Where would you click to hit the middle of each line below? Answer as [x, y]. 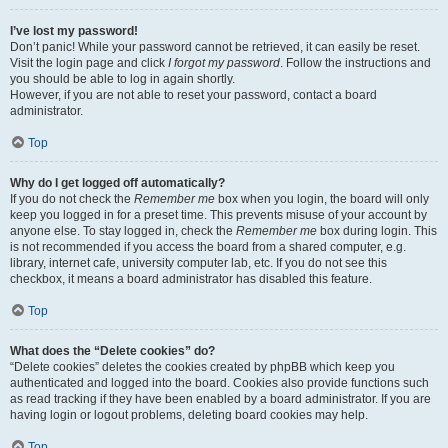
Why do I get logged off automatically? [117, 183]
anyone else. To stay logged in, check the [123, 231]
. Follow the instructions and [355, 63]
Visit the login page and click [89, 63]
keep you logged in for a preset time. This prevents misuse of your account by [218, 215]
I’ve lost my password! [74, 31]
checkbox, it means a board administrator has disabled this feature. [191, 279]
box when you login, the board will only [322, 199]
